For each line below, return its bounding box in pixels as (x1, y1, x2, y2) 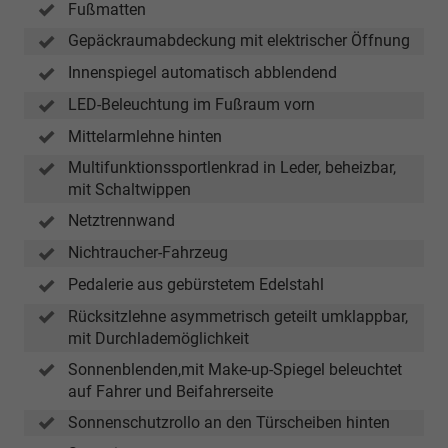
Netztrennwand (68, 211, 175, 231)
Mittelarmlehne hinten (68, 126, 222, 146)
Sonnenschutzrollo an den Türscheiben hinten (68, 412, 390, 432)
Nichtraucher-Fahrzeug (68, 243, 228, 263)
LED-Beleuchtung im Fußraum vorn (68, 94, 315, 114)
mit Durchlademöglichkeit (68, 328, 249, 348)
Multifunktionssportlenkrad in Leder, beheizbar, (68, 158, 396, 178)
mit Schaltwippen (68, 180, 191, 200)
